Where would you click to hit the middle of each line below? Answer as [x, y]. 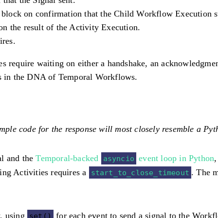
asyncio [119, 158]
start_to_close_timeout [140, 172]
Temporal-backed [68, 158]
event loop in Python [175, 158]
